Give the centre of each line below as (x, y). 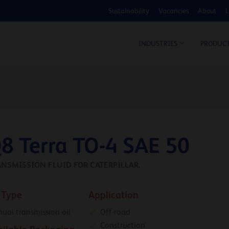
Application (113, 195)
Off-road (115, 212)
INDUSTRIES (158, 44)
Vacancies (174, 11)
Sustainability (129, 11)
